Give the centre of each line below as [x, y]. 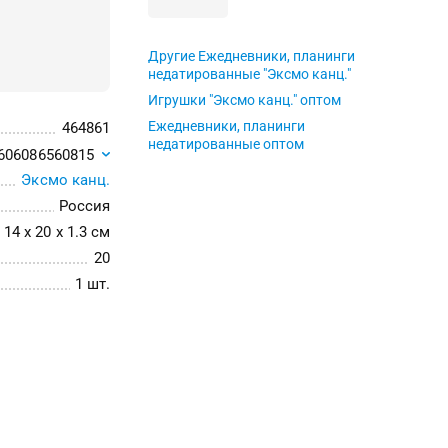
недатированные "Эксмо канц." [250, 74]
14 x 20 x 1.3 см [57, 232]
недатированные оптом [226, 144]
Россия [84, 206]
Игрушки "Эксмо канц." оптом [245, 100]
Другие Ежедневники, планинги [252, 56]
